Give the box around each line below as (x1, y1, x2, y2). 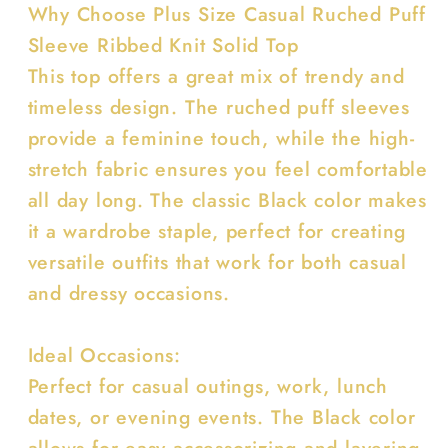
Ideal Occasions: (27, 340, 195, 369)
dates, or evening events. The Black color (27, 402, 416, 431)
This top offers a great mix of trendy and (27, 61, 405, 90)
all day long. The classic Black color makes (27, 185, 428, 214)
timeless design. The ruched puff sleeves (27, 92, 410, 121)
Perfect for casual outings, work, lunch (27, 371, 388, 400)
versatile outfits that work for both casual (27, 247, 408, 276)
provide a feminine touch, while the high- (27, 123, 415, 152)
